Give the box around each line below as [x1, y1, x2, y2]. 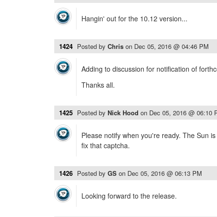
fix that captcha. [81, 140, 130, 150]
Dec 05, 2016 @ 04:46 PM [134, 42, 209, 51]
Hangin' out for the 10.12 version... [81, 14, 187, 23]
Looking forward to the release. [81, 191, 177, 201]
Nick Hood [108, 108, 140, 117]
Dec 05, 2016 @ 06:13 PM [127, 169, 202, 178]
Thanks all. [81, 80, 115, 90]
